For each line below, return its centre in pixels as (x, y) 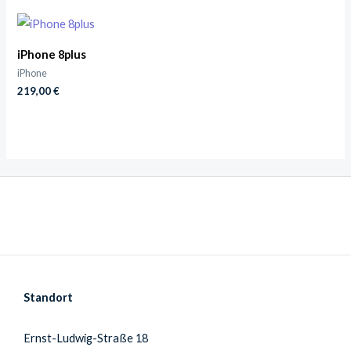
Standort (48, 297)
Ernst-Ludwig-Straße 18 (86, 338)
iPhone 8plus (52, 54)
